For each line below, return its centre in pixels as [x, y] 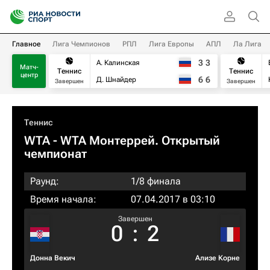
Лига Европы [171, 44]
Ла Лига [247, 44]
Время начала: [63, 199]
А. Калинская [118, 63]
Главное [26, 44]
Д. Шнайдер [116, 80]
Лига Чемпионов [81, 44]
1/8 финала [156, 181]
